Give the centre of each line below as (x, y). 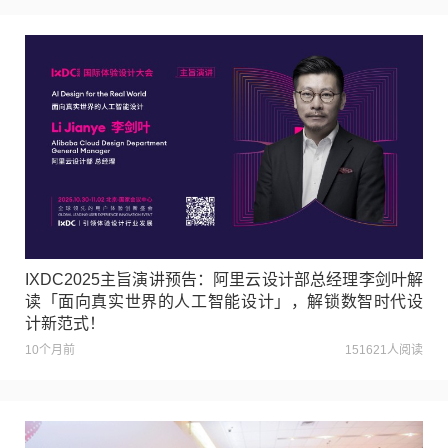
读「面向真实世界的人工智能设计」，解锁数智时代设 (224, 302)
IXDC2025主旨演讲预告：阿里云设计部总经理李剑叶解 (224, 280)
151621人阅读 (384, 350)
